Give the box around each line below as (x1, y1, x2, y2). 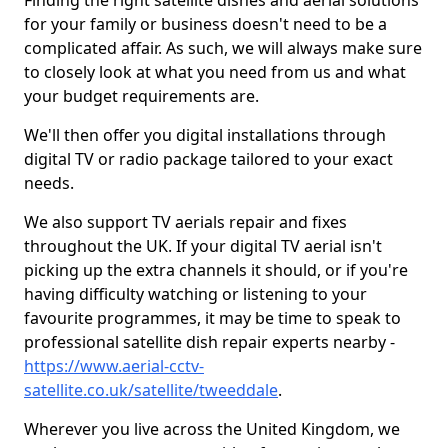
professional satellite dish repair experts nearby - (24, 331, 395, 353)
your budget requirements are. (24, 85, 259, 107)
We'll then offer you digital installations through (24, 124, 386, 146)
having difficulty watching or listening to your (24, 283, 367, 305)
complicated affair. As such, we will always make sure (24, 37, 422, 59)
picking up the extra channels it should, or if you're (24, 259, 408, 281)
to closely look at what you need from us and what (24, 61, 406, 83)
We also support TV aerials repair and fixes (24, 211, 347, 233)
